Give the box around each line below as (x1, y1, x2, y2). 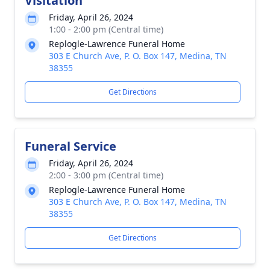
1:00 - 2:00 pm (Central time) (49, 24, 163, 35)
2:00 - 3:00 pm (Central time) (49, 169, 163, 181)
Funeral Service (25, 138, 116, 154)
